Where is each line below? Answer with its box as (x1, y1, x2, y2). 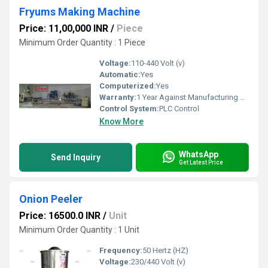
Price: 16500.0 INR (19, 210, 100, 221)
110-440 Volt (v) (131, 59, 185, 68)
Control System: (99, 104, 159, 113)
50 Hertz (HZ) (142, 246, 188, 255)
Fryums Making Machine (19, 5, 140, 18)
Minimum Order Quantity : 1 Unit (19, 225, 139, 234)
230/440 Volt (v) (131, 257, 185, 266)
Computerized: (99, 81, 156, 90)
